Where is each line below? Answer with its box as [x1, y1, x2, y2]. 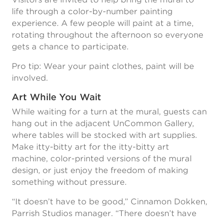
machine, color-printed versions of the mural [12, 154, 192, 163]
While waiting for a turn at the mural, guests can [12, 107, 207, 116]
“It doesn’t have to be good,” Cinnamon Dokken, [12, 197, 207, 206]
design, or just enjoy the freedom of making [12, 166, 188, 175]
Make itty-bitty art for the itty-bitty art [12, 142, 169, 152]
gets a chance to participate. [12, 42, 129, 51]
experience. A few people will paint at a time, [12, 19, 194, 28]
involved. [12, 73, 48, 83]
